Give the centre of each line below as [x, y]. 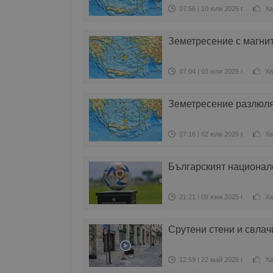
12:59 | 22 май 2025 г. [212, 260]
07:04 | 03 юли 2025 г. [212, 71]
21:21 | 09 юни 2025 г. [212, 197]
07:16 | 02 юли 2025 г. [212, 134]
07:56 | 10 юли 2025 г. [212, 9]
